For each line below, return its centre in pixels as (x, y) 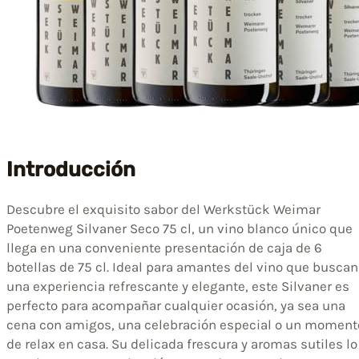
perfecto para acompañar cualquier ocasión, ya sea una (176, 306)
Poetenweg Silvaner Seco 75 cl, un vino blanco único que (179, 229)
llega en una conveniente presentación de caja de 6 (164, 248)
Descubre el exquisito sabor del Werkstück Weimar (163, 210)
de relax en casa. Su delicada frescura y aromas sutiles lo (182, 344)
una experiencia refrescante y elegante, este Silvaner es (178, 286)
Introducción (71, 169)
